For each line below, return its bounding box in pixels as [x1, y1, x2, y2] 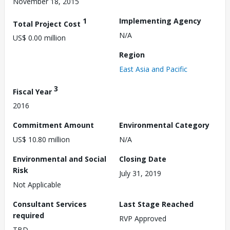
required [13, 210, 44, 221]
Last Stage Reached [119, 199, 194, 209]
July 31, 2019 [119, 168, 161, 179]
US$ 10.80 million [13, 135, 70, 145]
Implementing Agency [119, 15, 201, 26]
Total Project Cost [13, 18, 83, 29]
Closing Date [119, 154, 166, 164]
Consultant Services [13, 199, 87, 209]
